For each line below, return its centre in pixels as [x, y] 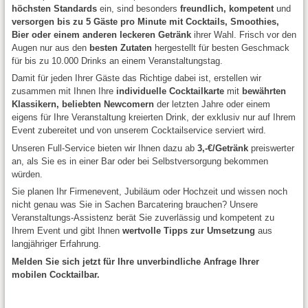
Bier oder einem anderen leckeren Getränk [102, 34]
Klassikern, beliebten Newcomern [82, 104]
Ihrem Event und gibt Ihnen [67, 231]
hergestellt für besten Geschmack [220, 47]
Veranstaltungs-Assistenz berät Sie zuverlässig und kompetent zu [143, 218]
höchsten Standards [54, 8]
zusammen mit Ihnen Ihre [64, 91]
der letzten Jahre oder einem [212, 104]
